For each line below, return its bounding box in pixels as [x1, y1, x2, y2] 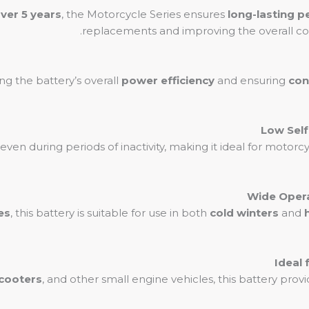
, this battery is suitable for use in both [10, 206, 210, 219]
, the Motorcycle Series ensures [61, 8, 228, 21]
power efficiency [121, 74, 215, 87]
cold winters [210, 206, 279, 219]
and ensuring [215, 74, 288, 87]
